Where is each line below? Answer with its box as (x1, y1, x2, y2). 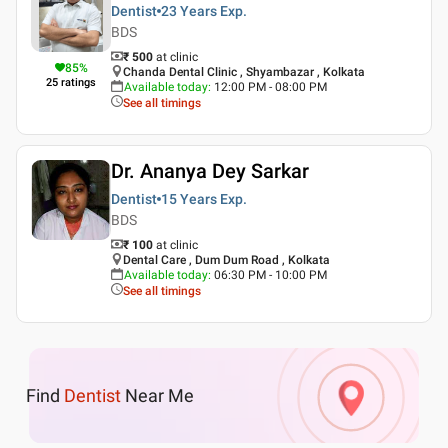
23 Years (161, 3, 217, 19)
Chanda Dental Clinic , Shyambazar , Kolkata (123, 65, 365, 79)
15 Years (161, 191, 217, 207)
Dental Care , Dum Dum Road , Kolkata (123, 253, 330, 267)
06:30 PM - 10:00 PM (214, 268, 327, 282)
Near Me (121, 384, 194, 406)
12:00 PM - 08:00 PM (214, 80, 327, 94)
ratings (61, 76, 96, 89)
